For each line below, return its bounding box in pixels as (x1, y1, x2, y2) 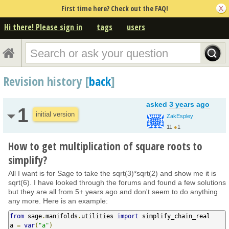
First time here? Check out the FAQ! (61, 4, 168, 13)
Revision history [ (3, 72, 89, 89)
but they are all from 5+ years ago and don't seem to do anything (8, 187, 218, 196)
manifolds (45, 212, 78, 220)
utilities (81, 212, 117, 220)
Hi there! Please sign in (4, 21, 82, 33)
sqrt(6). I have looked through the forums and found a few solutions (8, 178, 226, 187)
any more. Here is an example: (8, 196, 108, 205)
